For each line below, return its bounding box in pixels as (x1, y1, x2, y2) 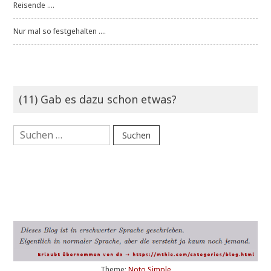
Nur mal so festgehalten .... (13, 26, 106, 37)
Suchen (13, 121, 38, 132)
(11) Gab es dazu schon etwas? (19, 92, 177, 107)
